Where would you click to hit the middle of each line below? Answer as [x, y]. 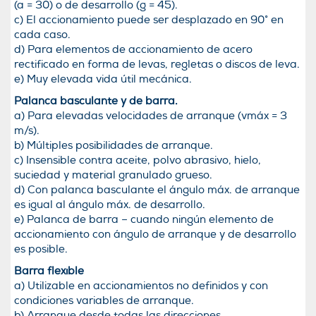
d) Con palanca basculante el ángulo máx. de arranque [157, 190]
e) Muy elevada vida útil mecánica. [103, 79]
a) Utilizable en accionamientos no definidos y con [141, 286]
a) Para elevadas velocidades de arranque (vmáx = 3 [151, 116]
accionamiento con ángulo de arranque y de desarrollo [155, 235]
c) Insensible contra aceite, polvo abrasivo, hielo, [138, 160]
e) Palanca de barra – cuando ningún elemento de [144, 220]
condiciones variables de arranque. [104, 301]
